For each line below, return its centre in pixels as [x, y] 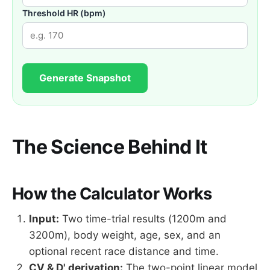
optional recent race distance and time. [124, 252]
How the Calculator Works [112, 193]
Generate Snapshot [85, 77]
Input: [44, 219]
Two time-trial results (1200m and [143, 219]
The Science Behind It [110, 147]
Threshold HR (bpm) [64, 13]
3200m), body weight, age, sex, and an [125, 235]
